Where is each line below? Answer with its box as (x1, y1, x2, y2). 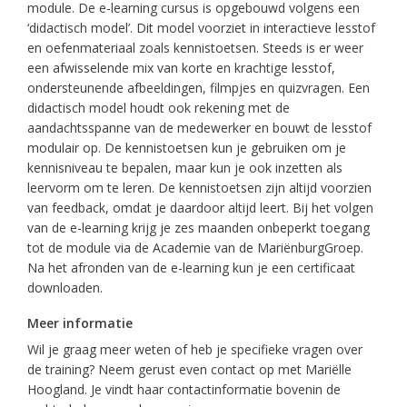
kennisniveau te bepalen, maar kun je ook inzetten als (27, 159, 342, 176)
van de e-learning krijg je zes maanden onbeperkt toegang (27, 219, 370, 236)
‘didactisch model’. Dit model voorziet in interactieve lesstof (27, 19, 375, 36)
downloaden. (27, 279, 103, 296)
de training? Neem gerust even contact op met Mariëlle (27, 361, 352, 378)
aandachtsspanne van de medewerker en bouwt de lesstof (27, 119, 372, 136)
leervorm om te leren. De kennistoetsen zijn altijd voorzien (27, 179, 372, 196)
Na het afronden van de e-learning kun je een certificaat (27, 259, 355, 276)
